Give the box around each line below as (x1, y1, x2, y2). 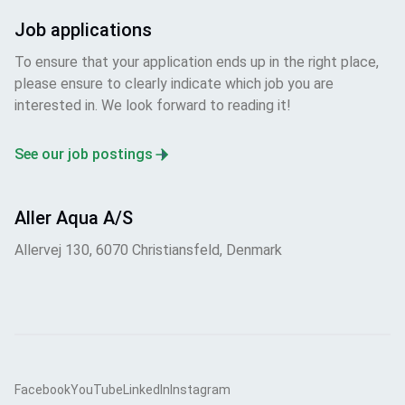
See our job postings (14, 145, 153, 163)
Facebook (14, 381, 71, 397)
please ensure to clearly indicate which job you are (14, 74, 334, 92)
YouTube (71, 381, 123, 397)
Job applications (14, 18, 152, 41)
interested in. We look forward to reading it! (14, 96, 291, 114)
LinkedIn (123, 381, 170, 397)
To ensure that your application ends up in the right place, (14, 52, 379, 71)
